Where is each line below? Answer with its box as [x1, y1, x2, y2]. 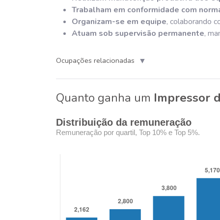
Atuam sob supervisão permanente [72, 27, 204, 39]
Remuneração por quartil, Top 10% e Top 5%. [56, 128, 200, 137]
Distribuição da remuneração [56, 116, 192, 128]
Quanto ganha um [56, 89, 154, 106]
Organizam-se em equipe [72, 16, 166, 27]
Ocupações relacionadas [56, 55, 135, 66]
